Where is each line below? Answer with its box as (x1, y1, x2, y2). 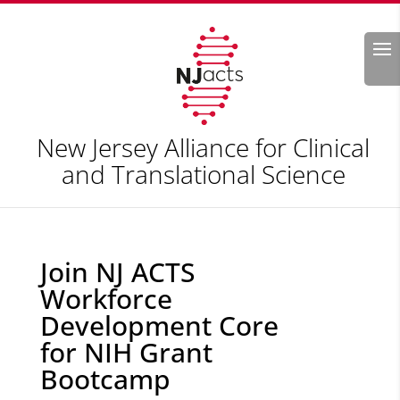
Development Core (39, 307, 279, 344)
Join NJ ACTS (39, 254, 195, 290)
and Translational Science (61, 157, 346, 191)
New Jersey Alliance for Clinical (37, 130, 371, 164)
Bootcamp (39, 361, 171, 397)
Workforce (39, 280, 172, 317)
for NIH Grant (39, 334, 212, 371)
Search (328, 32, 376, 52)
